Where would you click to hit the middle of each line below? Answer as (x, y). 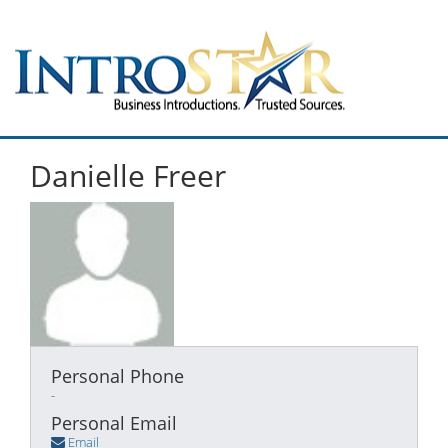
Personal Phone (117, 376)
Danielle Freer (128, 175)
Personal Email (114, 423)
